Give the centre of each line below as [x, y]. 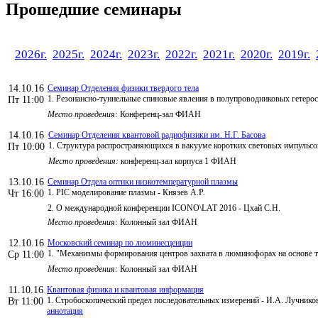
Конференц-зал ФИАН [159, 114]
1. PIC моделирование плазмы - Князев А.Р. [126, 192]
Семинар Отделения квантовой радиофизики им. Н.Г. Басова [157, 135]
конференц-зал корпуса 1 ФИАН [177, 161]
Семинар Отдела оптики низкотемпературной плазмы [143, 181]
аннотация [65, 311]
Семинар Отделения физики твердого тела [123, 88]
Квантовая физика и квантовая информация [125, 289]
